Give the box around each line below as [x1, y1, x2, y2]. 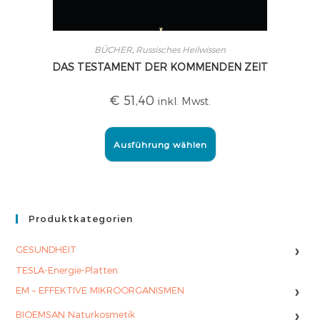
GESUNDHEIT [16, 244, 77, 255]
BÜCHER [94, 44, 132, 54]
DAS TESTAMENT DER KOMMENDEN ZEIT [52, 61, 268, 73]
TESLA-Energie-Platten [16, 264, 119, 276]
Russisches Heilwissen [136, 44, 226, 54]
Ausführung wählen [113, 139, 207, 149]
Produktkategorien [29, 212, 134, 224]
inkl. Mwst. [158, 95, 211, 107]
